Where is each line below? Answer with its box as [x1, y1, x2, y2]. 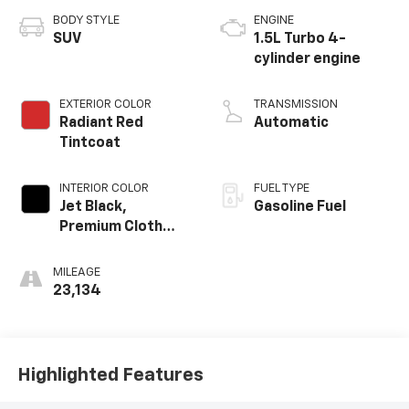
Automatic [254, 116, 329, 131]
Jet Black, [58, 200, 127, 215]
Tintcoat [58, 136, 121, 152]
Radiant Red [58, 116, 143, 131]
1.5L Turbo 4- [254, 32, 346, 47]
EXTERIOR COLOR [58, 99, 152, 111]
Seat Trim [58, 240, 127, 256]
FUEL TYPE [254, 183, 309, 195]
